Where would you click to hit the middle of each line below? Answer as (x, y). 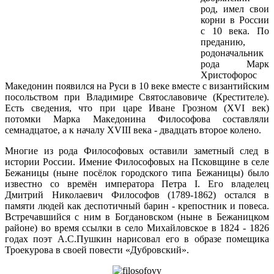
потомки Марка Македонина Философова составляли (137, 119)
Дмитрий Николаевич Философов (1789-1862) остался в (137, 195)
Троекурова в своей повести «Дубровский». (97, 250)
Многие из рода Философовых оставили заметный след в (137, 151)
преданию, (223, 42)
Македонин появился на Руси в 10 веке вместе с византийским (137, 86)
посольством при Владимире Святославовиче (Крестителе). (137, 97)
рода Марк (235, 64)
